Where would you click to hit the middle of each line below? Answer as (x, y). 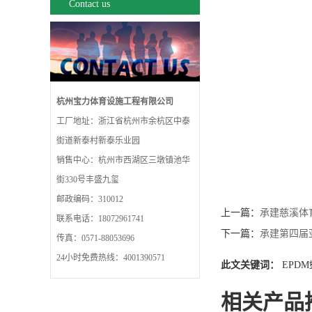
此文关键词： (250, 265)
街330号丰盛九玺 (88, 179)
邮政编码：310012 (90, 199)
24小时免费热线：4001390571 (111, 257)
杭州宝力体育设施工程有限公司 (115, 101)
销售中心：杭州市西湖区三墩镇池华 (123, 160)
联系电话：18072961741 (100, 218)
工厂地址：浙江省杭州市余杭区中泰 (123, 121)
